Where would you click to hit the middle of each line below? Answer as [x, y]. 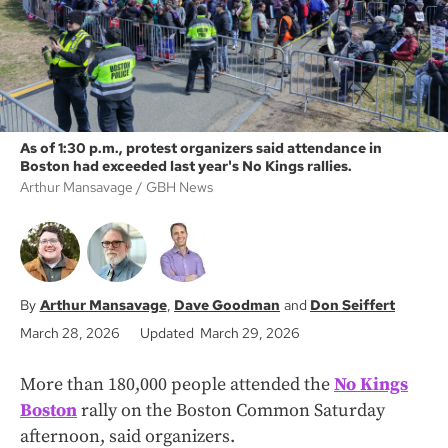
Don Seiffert [352, 304]
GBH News [179, 186]
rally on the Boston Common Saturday [231, 410]
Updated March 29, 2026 [220, 332]
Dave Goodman [227, 304]
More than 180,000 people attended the [177, 384]
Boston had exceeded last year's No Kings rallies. [186, 165]
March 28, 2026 [70, 332]
